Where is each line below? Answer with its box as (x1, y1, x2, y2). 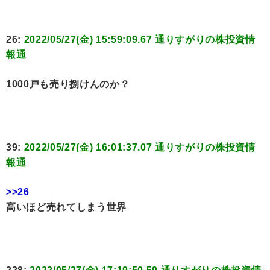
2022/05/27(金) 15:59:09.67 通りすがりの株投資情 (24, 34, 256, 45)
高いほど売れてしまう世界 (6, 202, 127, 213)
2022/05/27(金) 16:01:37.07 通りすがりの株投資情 (24, 142, 256, 153)
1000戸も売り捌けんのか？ (6, 79, 130, 90)
